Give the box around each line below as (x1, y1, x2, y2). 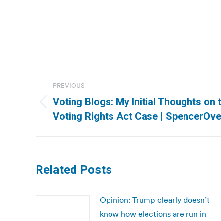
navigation (35, 89, 115, 109)
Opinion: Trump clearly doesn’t (100, 195, 210, 205)
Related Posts (36, 163, 112, 177)
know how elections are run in (100, 209, 206, 219)
